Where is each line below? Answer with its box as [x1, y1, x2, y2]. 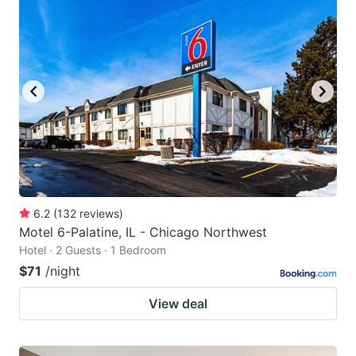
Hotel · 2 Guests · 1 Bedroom [19, 243, 166, 257]
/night [45, 263, 80, 280]
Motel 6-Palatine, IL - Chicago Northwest [19, 224, 267, 241]
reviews [79, 207, 119, 221]
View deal [149, 296, 207, 312]
